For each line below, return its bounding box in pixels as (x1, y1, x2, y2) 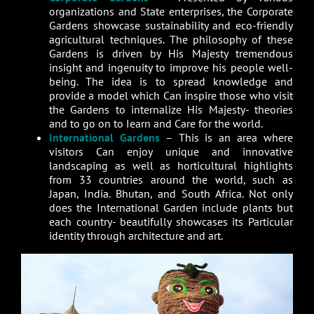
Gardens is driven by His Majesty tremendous (48, 46, 294, 60)
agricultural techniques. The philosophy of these (48, 32, 294, 46)
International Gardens (48, 130, 160, 144)
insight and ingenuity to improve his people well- (48, 60, 294, 74)
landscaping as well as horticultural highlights (48, 158, 294, 172)
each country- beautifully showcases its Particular (48, 214, 294, 228)
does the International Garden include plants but (48, 200, 294, 214)
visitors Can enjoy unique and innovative (48, 144, 294, 158)
